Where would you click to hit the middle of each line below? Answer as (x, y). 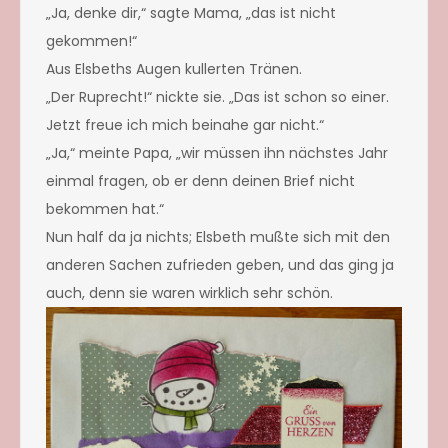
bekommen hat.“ (105, 208)
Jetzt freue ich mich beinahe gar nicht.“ (185, 124)
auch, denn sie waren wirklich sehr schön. (189, 292)
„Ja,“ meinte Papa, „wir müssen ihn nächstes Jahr (217, 152)
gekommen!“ (91, 40)
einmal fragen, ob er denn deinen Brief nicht (200, 180)
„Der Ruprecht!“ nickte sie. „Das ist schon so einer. (217, 96)
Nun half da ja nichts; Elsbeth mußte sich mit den (218, 236)
